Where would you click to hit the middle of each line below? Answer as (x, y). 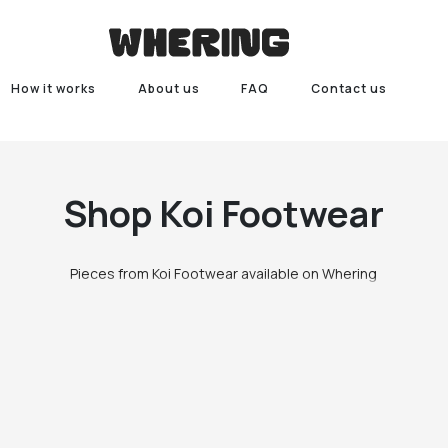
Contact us (349, 88)
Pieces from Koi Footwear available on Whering (224, 273)
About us (168, 88)
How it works (53, 88)
